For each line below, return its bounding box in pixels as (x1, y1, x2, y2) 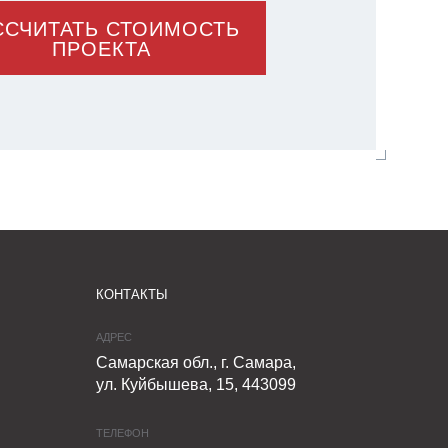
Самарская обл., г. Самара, (95, 354, 296, 371)
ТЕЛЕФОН (95, 427, 149, 439)
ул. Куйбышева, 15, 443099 (95, 376, 296, 393)
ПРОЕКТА (51, 38, 151, 60)
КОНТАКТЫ (95, 287, 168, 302)
